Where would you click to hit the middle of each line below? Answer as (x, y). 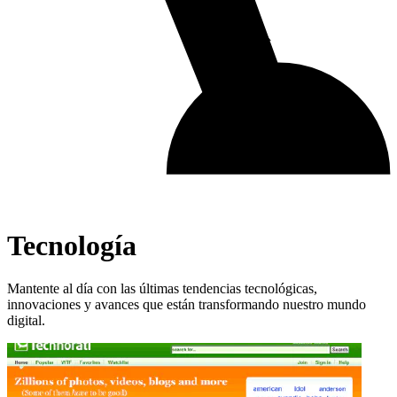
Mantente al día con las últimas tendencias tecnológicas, (162, 289)
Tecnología (72, 245)
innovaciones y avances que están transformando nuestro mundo (187, 305)
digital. (26, 321)
